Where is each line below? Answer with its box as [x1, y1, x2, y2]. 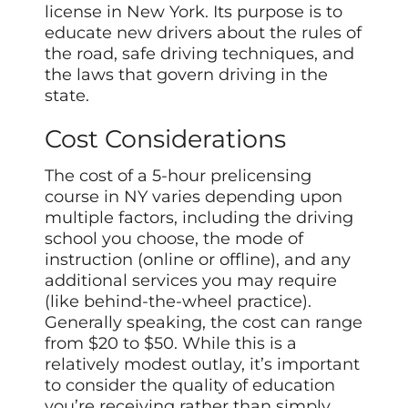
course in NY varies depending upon [45, 186, 343, 207]
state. [45, 86, 90, 107]
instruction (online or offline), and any [45, 249, 352, 270]
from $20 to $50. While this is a [45, 332, 298, 353]
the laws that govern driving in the [45, 65, 329, 86]
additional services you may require [45, 270, 338, 291]
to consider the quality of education [45, 374, 336, 395]
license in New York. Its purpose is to [45, 2, 343, 23]
